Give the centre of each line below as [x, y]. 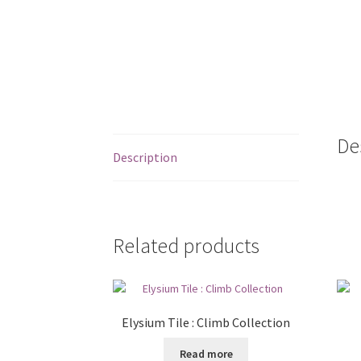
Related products [187, 245]
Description [145, 158]
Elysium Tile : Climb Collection [206, 323]
